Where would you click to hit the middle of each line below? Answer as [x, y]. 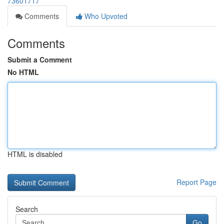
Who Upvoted [105, 16]
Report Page [196, 182]
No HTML [23, 72]
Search [27, 209]
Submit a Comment [40, 59]
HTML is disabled [35, 154]
